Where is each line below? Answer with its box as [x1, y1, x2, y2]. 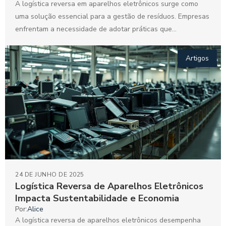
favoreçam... [15, 37, 53, 47]
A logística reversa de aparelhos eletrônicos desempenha [15, 215, 201, 225]
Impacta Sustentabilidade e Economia [15, 192, 179, 204]
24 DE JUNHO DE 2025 [15, 170, 84, 179]
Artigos [186, 53, 209, 64]
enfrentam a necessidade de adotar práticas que [15, 24, 172, 34]
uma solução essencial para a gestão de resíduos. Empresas [15, 12, 209, 22]
